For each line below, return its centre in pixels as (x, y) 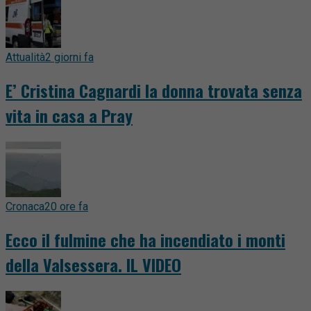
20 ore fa (66, 207)
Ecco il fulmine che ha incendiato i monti (145, 240)
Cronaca (25, 207)
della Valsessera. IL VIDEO (93, 265)
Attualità (25, 58)
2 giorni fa (69, 58)
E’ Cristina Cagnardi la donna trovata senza (154, 91)
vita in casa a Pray (69, 116)
